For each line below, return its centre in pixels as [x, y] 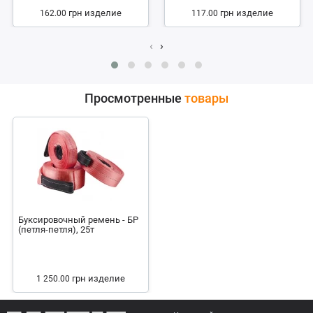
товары [206, 98]
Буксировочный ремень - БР [79, 220]
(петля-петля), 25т [57, 230]
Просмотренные [134, 98]
